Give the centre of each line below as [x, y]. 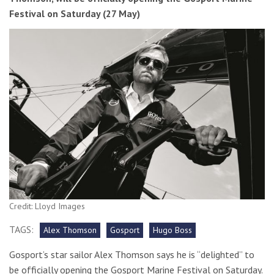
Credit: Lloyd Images [47, 206]
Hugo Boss [172, 230]
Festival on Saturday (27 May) [75, 13]
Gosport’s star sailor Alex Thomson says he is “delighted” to [132, 255]
